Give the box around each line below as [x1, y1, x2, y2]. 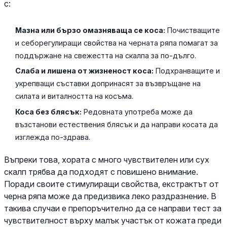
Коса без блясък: [15, 107, 82, 116]
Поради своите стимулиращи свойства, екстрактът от [4, 178, 219, 189]
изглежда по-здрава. [15, 132, 91, 141]
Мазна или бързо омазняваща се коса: [15, 25, 166, 34]
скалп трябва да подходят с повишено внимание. [4, 166, 198, 177]
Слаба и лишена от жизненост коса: [15, 66, 154, 75]
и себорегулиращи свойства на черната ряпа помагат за [15, 38, 218, 47]
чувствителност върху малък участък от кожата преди [4, 215, 221, 225]
